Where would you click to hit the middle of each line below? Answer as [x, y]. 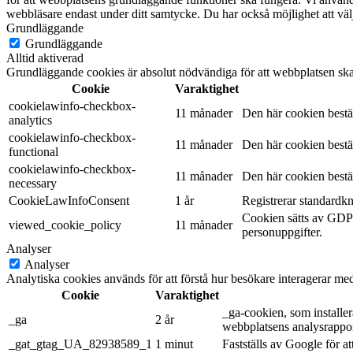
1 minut [174, 344]
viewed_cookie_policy [65, 225]
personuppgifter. [282, 232]
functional [33, 151]
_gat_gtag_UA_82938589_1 [80, 344]
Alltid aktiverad [45, 58]
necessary [33, 183]
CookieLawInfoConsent [69, 200]
